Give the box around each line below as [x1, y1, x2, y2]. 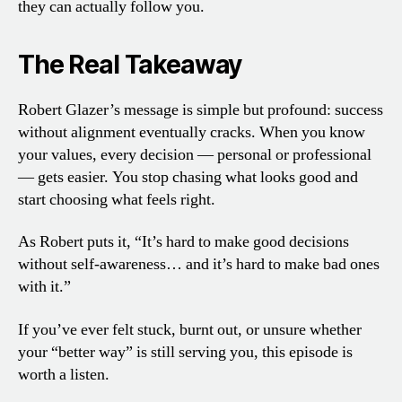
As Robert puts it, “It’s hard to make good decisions [18, 232, 349, 253]
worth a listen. [18, 363, 109, 385]
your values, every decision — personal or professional [18, 144, 371, 165]
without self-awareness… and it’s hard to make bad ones [18, 254, 380, 275]
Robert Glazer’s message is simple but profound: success [18, 99, 383, 120]
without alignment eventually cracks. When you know [18, 121, 365, 143]
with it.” [18, 276, 71, 298]
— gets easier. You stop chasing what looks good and [18, 166, 358, 188]
